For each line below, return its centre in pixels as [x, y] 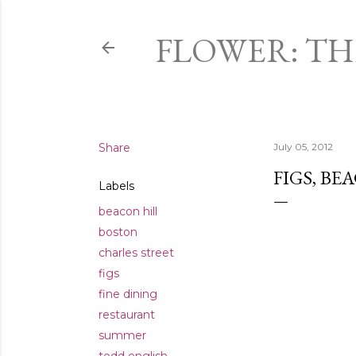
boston [118, 232]
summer [122, 335]
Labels [116, 186]
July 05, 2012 [303, 147]
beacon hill [128, 211]
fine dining [128, 294]
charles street [136, 253]
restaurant [126, 315]
